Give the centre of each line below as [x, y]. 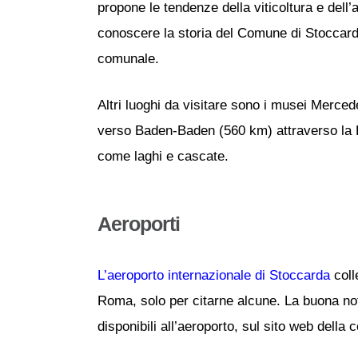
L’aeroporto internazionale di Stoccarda [214, 275]
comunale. [128, 59]
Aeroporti [139, 223]
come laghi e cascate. [163, 156]
